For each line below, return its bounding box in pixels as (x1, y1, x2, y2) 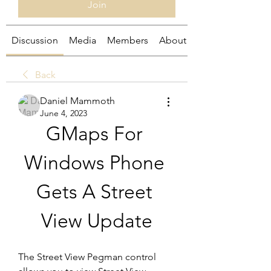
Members (107, 34, 148, 46)
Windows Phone (24, 151, 165, 174)
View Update (41, 209, 152, 232)
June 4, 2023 (40, 108, 87, 119)
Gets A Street (36, 180, 152, 203)
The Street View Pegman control (18, 251, 156, 263)
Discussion (11, 34, 58, 46)
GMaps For (46, 122, 143, 145)
